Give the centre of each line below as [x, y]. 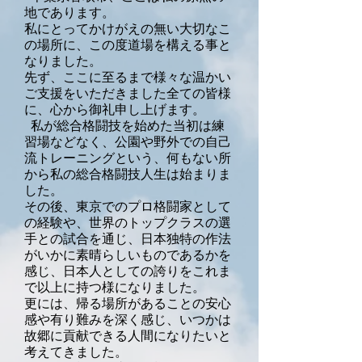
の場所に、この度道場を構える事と [128, 45]
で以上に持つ [63, 287]
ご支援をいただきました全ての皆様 [128, 93]
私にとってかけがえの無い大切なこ [128, 29]
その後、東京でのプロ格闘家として [128, 206]
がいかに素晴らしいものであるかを [128, 255]
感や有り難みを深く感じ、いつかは [128, 320]
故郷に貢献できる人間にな [102, 336]
